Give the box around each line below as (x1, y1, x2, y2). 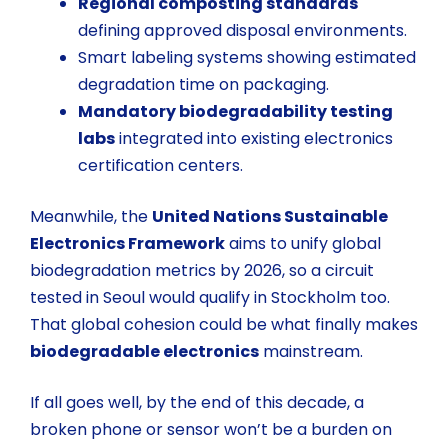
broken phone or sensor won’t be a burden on (30, 418, 392, 442)
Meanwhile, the (30, 205, 152, 229)
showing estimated (263, 46, 416, 70)
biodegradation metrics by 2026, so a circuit (30, 259, 374, 283)
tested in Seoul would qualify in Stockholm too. (30, 286, 390, 310)
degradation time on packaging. (78, 73, 329, 97)
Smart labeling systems (78, 46, 263, 70)
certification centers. (78, 154, 243, 178)
